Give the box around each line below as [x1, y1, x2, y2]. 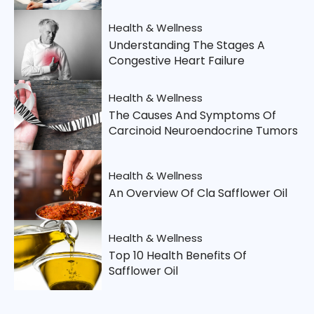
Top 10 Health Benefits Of [109, 247, 247, 264]
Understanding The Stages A [109, 36, 265, 53]
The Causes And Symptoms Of [109, 107, 276, 123]
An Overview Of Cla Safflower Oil [109, 184, 287, 201]
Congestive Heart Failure [109, 52, 245, 69]
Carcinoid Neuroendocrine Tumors [109, 122, 298, 139]
